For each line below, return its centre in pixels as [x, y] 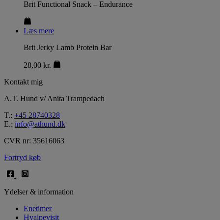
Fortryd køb [22, 158]
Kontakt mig [23, 82]
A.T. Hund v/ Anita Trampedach [54, 99]
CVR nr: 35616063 [34, 141]
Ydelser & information [39, 192]
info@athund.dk [40, 124]
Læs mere [39, 31]
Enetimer [38, 209]
